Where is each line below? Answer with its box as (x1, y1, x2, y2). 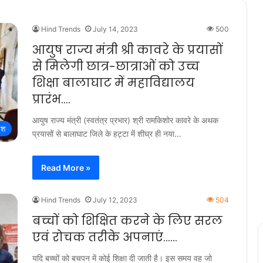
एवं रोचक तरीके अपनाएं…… (32, 229, 177, 245)
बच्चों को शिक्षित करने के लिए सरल (32, 213, 222, 229)
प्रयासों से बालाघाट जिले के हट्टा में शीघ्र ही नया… (32, 129, 181, 139)
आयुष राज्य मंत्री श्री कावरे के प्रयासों (32, 42, 223, 58)
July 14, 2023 (93, 25, 138, 33)
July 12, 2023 (93, 195, 137, 204)
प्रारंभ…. (32, 91, 70, 107)
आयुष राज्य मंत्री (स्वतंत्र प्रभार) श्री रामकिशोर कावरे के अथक (32, 115, 218, 125)
